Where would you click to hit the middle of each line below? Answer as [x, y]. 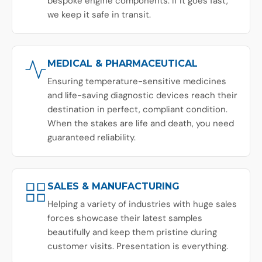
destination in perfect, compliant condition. [137, 109]
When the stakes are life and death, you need [141, 123]
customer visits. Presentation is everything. [138, 246]
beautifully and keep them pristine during [132, 232]
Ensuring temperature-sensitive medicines [137, 81]
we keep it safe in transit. [99, 14]
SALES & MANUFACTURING [113, 186]
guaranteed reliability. [92, 137]
